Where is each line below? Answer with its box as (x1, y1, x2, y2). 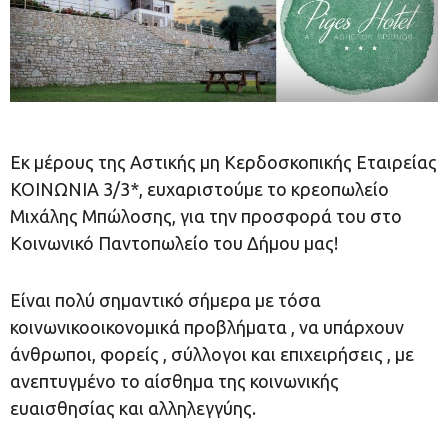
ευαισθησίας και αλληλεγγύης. (10, 397, 256, 418)
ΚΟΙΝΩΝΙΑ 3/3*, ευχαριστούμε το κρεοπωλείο (10, 178, 389, 199)
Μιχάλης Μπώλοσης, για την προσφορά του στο (10, 205, 402, 226)
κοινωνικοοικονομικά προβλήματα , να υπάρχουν (10, 316, 404, 337)
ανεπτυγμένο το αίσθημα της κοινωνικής (10, 370, 339, 391)
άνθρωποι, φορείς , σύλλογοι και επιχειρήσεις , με (10, 343, 414, 364)
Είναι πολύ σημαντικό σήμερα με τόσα (10, 289, 321, 310)
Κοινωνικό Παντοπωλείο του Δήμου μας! (10, 232, 338, 253)
